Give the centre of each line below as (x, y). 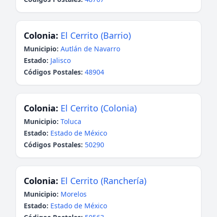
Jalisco (61, 60)
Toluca (71, 121)
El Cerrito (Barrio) (96, 35)
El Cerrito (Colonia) (99, 108)
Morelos (74, 194)
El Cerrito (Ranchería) (103, 181)
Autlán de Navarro (90, 49)
